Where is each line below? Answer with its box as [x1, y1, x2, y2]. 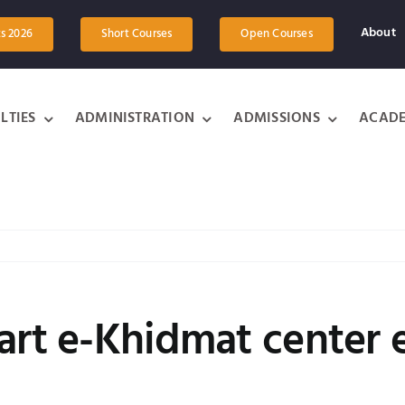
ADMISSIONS [233, 107, 320, 130]
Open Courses [240, 24, 313, 43]
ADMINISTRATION [74, 107, 195, 130]
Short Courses [100, 24, 173, 43]
